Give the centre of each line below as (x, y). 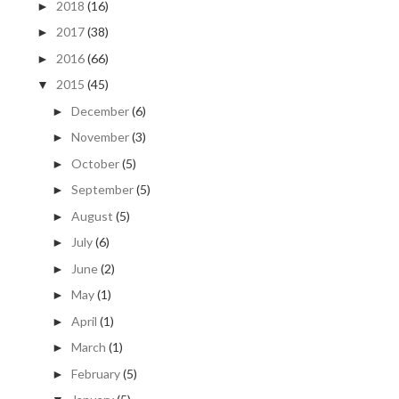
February (95, 373)
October (95, 163)
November (100, 137)
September (102, 190)
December (100, 110)
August (92, 216)
